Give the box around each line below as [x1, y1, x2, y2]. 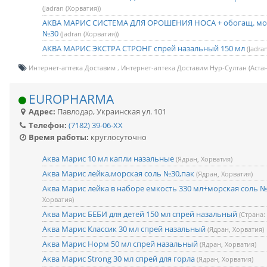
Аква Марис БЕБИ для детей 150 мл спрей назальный [42, 209, 239, 219]
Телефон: [27, 120, 67, 131]
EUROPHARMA [29, 90, 114, 107]
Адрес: [27, 106, 55, 117]
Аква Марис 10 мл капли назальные [42, 153, 176, 164]
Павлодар [57, 106, 93, 117]
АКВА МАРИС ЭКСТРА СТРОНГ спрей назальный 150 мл [42, 43, 247, 54]
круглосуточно [89, 132, 147, 142]
